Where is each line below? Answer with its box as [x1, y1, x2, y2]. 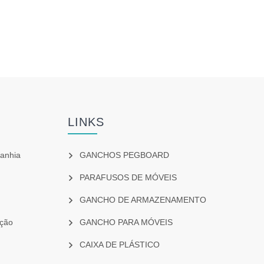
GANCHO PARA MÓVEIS [79, 217, 173, 227]
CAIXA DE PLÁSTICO [79, 239, 160, 249]
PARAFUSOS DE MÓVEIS [79, 172, 177, 182]
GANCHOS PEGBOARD [79, 150, 169, 160]
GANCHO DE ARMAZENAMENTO [79, 194, 206, 204]
